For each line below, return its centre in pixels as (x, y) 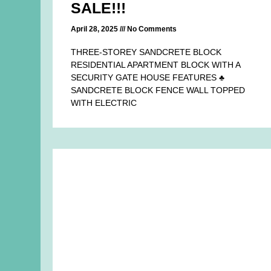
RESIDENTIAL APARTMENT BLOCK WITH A (156, 64)
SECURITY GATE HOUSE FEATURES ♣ (148, 77)
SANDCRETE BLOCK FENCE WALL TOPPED (158, 90)
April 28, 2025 (96, 29)
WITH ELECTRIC (104, 103)
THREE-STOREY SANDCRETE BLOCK (146, 52)
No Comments (151, 29)
